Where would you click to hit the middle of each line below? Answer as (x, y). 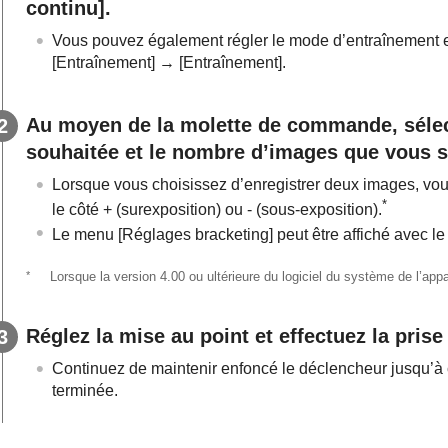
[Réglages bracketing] (195, 235)
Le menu (85, 235)
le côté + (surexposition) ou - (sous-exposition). (217, 210)
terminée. (85, 390)
